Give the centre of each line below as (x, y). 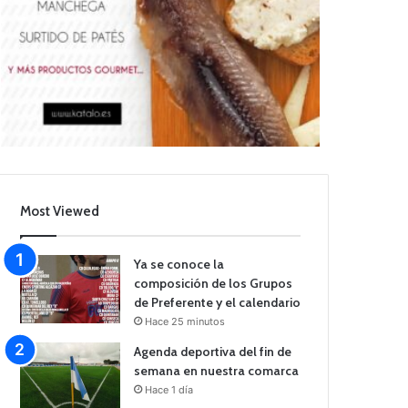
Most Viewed (60, 212)
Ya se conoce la (179, 265)
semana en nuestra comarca (217, 371)
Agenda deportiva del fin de (213, 352)
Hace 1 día (169, 390)
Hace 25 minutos (185, 322)
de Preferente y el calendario (218, 303)
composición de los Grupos (214, 284)
